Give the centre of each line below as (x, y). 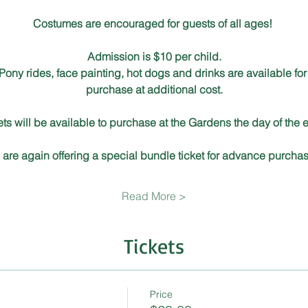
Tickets (154, 245)
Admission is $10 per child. (154, 56)
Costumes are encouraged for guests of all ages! (155, 23)
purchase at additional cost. (154, 89)
